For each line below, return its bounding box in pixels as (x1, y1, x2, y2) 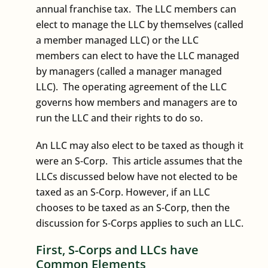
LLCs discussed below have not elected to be (36, 169, 237, 183)
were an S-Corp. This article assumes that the (36, 154, 242, 167)
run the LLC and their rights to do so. (36, 111, 203, 124)
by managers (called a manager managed (36, 64, 222, 78)
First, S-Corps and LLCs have (36, 241, 199, 258)
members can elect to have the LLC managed (36, 48, 239, 62)
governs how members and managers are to (36, 95, 237, 109)
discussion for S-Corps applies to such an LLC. (36, 216, 243, 230)
